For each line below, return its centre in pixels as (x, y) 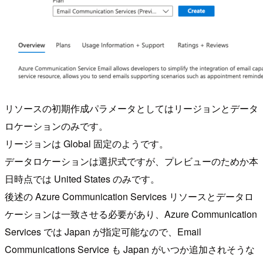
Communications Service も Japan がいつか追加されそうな (130, 249)
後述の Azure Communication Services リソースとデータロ (129, 197)
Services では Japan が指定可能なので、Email (103, 232)
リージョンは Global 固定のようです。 (87, 144)
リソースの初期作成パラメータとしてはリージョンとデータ (131, 109)
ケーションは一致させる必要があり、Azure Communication (131, 214)
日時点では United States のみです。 (82, 179)
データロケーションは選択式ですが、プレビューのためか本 (131, 161)
